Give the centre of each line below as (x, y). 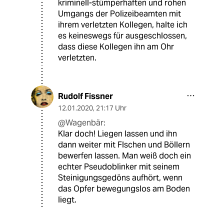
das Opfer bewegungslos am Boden (124, 189)
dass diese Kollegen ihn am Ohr (116, 47)
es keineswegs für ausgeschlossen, (122, 36)
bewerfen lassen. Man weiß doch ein (124, 156)
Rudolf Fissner (85, 96)
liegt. (67, 200)
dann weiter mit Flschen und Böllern (124, 145)
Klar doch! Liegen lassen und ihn (117, 134)
